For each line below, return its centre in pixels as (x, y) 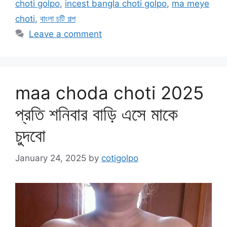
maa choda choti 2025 (109, 93)
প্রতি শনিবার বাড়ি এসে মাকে (97, 114)
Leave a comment (66, 34)
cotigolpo (120, 158)
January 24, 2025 (51, 158)
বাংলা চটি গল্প (58, 19)
